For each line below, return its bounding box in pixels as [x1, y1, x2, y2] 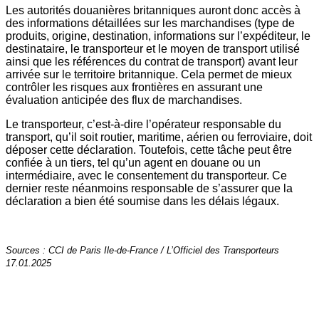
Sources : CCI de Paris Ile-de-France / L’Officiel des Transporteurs [6, 245, 279, 256]
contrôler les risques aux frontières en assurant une [6, 81, 263, 94]
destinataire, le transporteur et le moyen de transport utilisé [6, 43, 300, 56]
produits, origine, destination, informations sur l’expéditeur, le [6, 30, 310, 43]
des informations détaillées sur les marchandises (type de [6, 17, 295, 30]
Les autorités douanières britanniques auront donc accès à [6, 4, 300, 17]
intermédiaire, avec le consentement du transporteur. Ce [6, 169, 287, 182]
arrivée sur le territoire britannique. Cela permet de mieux [6, 68, 292, 81]
